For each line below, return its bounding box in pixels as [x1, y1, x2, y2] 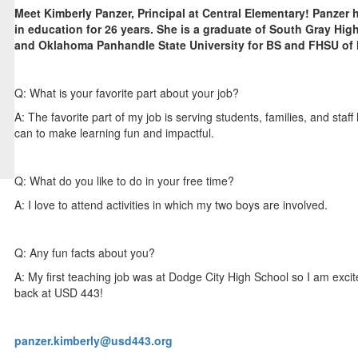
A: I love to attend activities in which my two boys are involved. [14, 197, 332, 213]
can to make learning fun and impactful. [14, 125, 218, 141]
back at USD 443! [14, 284, 107, 300]
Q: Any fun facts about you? [14, 245, 156, 261]
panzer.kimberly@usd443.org [14, 332, 173, 348]
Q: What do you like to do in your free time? [14, 173, 235, 189]
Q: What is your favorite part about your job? [14, 85, 240, 101]
